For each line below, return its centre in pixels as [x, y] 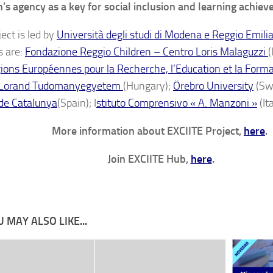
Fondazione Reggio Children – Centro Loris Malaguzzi [147, 52]
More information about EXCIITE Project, [148, 131]
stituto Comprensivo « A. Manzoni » [177, 103]
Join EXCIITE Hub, [149, 159]
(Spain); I [77, 103]
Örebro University [213, 86]
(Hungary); [148, 86]
